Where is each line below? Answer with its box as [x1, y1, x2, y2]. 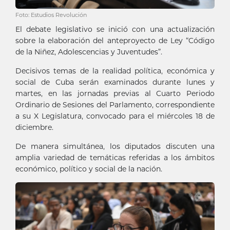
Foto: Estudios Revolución [15, 11, 87, 19]
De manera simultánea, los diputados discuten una [15, 142, 215, 151]
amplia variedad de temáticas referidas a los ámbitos [15, 153, 215, 163]
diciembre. [15, 123, 53, 132]
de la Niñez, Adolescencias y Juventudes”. [15, 47, 162, 57]
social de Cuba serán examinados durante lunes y [15, 78, 215, 87]
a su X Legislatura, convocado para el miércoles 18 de [15, 111, 215, 121]
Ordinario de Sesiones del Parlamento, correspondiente [15, 100, 215, 110]
